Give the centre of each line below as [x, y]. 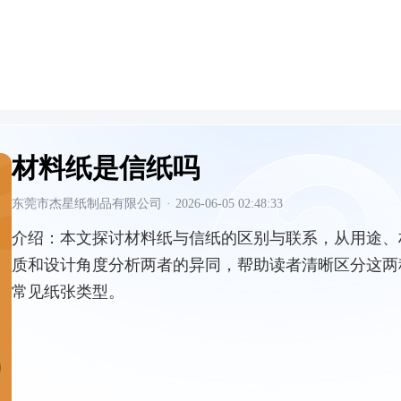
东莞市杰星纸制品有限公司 [87, 204]
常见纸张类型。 [68, 292]
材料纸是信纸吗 [106, 168]
